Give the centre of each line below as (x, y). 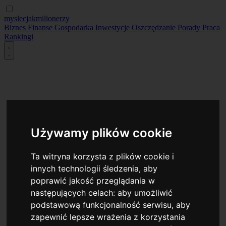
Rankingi (19, 37)
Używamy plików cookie (102, 133)
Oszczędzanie (155, 27)
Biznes (16, 27)
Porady (190, 27)
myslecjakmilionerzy (37, 18)
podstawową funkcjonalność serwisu (101, 205)
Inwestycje (114, 27)
